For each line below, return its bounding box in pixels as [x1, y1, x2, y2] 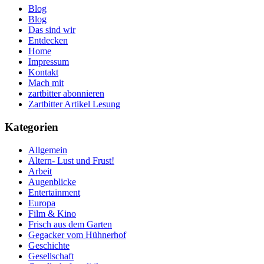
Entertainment [28, 187, 80, 197]
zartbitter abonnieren [28, 88, 104, 99]
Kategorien [5, 121, 58, 134]
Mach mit [28, 78, 64, 88]
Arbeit [28, 166, 52, 176]
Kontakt [28, 67, 58, 78]
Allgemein [28, 144, 67, 155]
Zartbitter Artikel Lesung [28, 99, 120, 110]
